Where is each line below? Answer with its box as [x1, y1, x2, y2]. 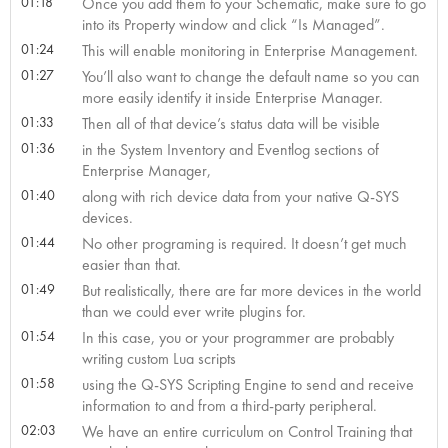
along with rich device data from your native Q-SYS [81, 185, 399, 207]
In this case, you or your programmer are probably [81, 326, 394, 348]
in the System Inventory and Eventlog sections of [81, 138, 379, 160]
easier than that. [81, 253, 181, 275]
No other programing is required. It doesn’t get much [81, 232, 407, 254]
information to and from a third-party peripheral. [81, 394, 377, 416]
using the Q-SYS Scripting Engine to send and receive [81, 373, 414, 395]
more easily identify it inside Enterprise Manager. [81, 86, 383, 108]
